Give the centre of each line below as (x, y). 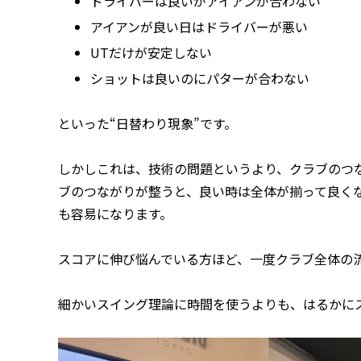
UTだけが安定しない (151, 52)
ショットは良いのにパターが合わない (200, 78)
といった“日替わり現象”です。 (147, 123)
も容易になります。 (115, 213)
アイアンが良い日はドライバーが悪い (199, 26)
